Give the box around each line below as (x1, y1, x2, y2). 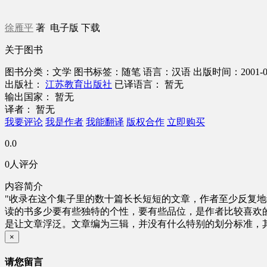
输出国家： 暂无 (5, 92, 74, 103)
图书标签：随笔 (74, 67, 141, 77)
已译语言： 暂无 (114, 79, 184, 90)
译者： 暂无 (5, 104, 55, 115)
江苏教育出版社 (45, 79, 112, 90)
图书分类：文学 (5, 67, 72, 77)
